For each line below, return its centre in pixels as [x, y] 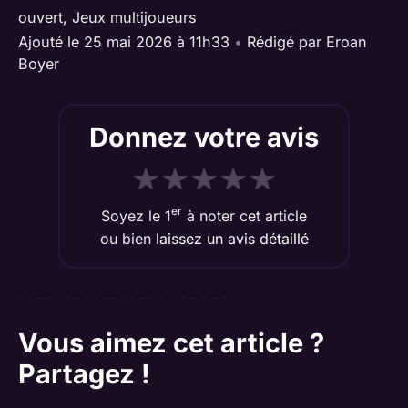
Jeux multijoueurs [134, 17]
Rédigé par [286, 41]
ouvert [41, 17]
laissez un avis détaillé [232, 238]
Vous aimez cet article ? [171, 342]
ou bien [127, 238]
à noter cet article [245, 215]
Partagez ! [84, 373]
